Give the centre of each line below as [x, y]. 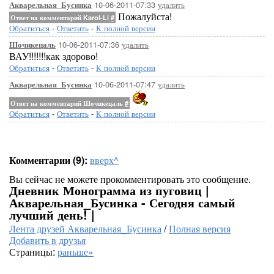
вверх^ [104, 160]
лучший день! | [52, 214]
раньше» [76, 252]
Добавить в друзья [47, 240]
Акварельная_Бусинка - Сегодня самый [122, 202]
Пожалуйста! [144, 16]
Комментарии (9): [48, 160]
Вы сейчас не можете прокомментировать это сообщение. [130, 179]
